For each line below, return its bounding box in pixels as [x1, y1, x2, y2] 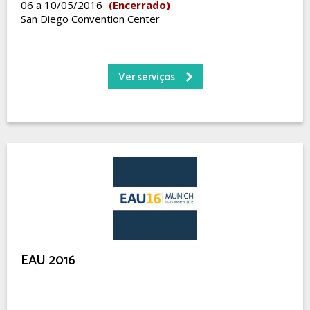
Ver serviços [118, 69, 175, 86]
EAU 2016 [21, 250, 75, 271]
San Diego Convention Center [21, 12, 160, 26]
